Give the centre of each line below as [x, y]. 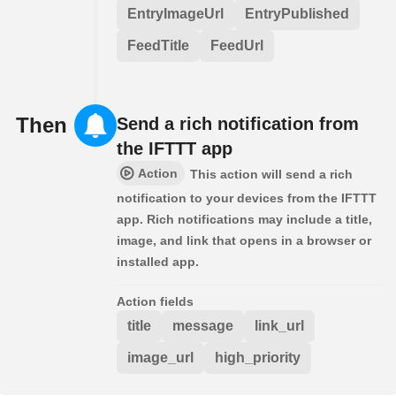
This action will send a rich [271, 174]
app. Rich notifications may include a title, [244, 219]
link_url [279, 325]
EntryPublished [297, 13]
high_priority [258, 357]
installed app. [158, 261]
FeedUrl [237, 45]
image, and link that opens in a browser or [244, 240]
